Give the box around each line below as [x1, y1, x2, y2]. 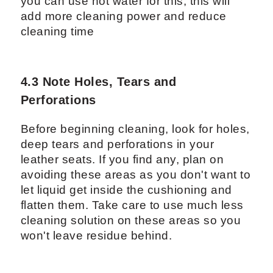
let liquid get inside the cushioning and [20, 183, 232, 197]
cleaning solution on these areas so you [20, 214, 241, 227]
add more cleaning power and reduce [20, 10, 227, 23]
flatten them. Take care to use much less [20, 199, 244, 212]
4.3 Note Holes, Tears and [20, 75, 177, 89]
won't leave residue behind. [20, 229, 172, 243]
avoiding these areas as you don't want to [20, 168, 251, 182]
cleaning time [20, 25, 94, 38]
